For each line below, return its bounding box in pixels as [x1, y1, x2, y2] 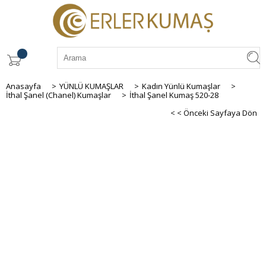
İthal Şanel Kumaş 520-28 [129, 89, 218, 100]
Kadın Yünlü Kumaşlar [142, 80, 220, 91]
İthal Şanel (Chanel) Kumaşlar [6, 89, 111, 100]
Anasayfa [6, 80, 41, 91]
